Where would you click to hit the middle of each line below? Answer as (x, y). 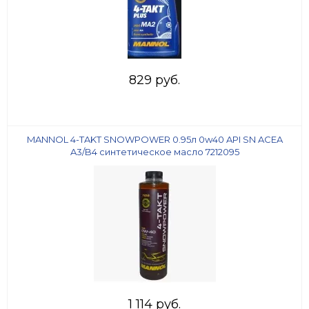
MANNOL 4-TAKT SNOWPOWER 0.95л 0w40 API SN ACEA (154, 140)
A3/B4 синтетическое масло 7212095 (154, 152)
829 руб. (154, 80)
